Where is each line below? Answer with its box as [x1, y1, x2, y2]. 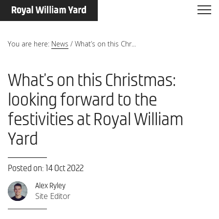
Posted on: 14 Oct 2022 [8, 164, 84, 173]
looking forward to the [8, 91, 157, 110]
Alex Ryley [35, 182, 66, 190]
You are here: [8, 39, 49, 48]
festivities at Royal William [8, 111, 183, 130]
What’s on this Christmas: [8, 72, 176, 90]
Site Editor [35, 191, 70, 201]
